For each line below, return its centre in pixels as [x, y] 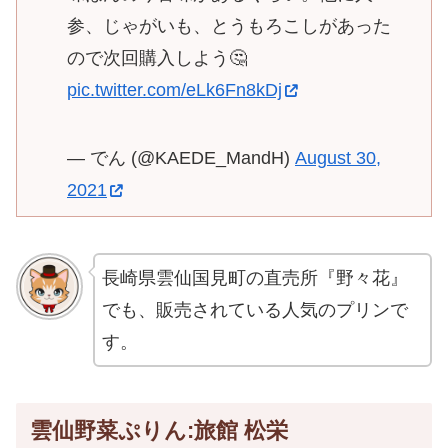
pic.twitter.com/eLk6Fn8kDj [174, 90]
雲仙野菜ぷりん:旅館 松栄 [158, 430]
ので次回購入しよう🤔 [157, 58]
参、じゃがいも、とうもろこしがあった [229, 26]
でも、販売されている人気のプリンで [254, 310]
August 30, [338, 158]
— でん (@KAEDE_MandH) [181, 158]
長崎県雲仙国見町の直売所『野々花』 [254, 278]
